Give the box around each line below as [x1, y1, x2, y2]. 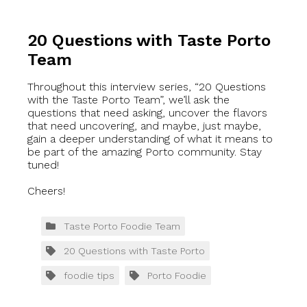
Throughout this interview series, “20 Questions [27, 79, 266, 93]
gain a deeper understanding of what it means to [27, 132, 273, 145]
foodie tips [64, 269, 114, 281]
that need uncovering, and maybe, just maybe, [27, 119, 261, 132]
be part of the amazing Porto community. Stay [27, 145, 262, 158]
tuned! [27, 158, 59, 171]
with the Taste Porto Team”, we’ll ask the [27, 93, 230, 106]
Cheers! [27, 184, 65, 197]
